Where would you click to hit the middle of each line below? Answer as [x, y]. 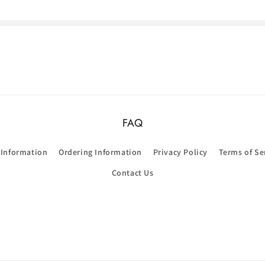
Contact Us [132, 173]
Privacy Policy [180, 152]
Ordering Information [101, 152]
